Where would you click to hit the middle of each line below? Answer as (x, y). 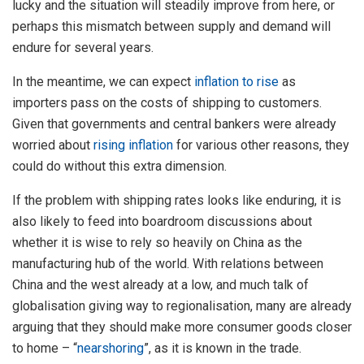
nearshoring (110, 348)
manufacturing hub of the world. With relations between (168, 263)
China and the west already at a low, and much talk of (160, 284)
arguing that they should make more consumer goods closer (182, 327)
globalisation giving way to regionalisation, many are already (182, 305)
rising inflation (133, 145)
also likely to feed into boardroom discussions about (162, 221)
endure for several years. (83, 47)
